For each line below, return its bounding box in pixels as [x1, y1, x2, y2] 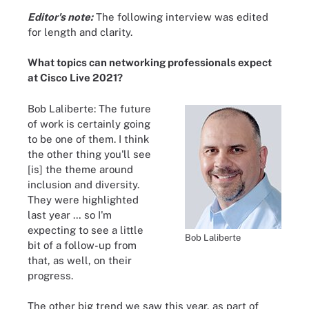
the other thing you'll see [28, 148, 151, 160]
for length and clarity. [28, 26, 132, 38]
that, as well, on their [28, 254, 132, 266]
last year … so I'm [28, 208, 112, 221]
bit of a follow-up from [28, 239, 137, 251]
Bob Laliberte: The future [28, 102, 151, 114]
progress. [28, 269, 73, 281]
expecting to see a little [28, 223, 143, 236]
